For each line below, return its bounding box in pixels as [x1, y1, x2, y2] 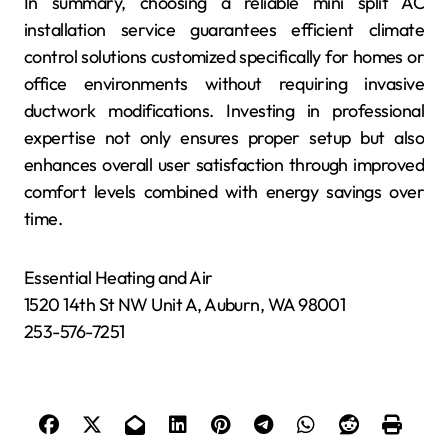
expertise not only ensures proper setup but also [24, 126, 424, 150]
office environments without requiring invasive [24, 72, 424, 96]
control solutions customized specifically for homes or [24, 45, 424, 69]
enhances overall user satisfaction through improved [24, 153, 424, 177]
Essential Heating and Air [24, 266, 213, 290]
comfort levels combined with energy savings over [24, 180, 424, 204]
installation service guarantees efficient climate [24, 18, 424, 42]
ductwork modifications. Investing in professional [24, 99, 424, 123]
